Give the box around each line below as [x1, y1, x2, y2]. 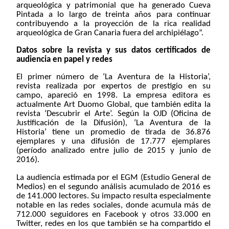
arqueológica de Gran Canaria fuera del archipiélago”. [16, 28, 203, 37]
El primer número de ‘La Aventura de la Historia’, [16, 73, 211, 82]
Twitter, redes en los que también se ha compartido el [16, 219, 211, 228]
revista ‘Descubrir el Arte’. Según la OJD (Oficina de [16, 109, 211, 119]
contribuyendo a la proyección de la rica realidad [16, 19, 211, 28]
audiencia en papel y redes [16, 55, 112, 64]
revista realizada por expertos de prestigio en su [16, 82, 211, 91]
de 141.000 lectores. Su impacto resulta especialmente [16, 191, 211, 200]
